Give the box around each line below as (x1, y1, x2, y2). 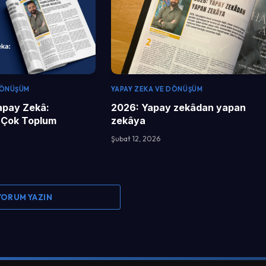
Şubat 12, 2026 (110, 134, 160, 144)
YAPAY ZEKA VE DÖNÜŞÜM (110, 85, 203, 94)
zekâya (110, 115, 145, 127)
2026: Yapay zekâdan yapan (110, 102, 246, 114)
